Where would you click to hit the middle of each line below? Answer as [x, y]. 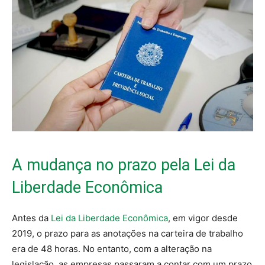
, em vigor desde [203, 218]
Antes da [31, 218]
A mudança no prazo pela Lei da [124, 165]
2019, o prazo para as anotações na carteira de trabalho [127, 234]
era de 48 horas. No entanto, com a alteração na [112, 249]
